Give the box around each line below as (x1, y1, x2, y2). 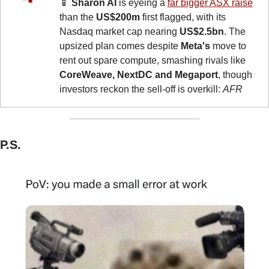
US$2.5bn (179, 26, 224, 37)
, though (217, 70, 252, 80)
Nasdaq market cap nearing (59, 26, 180, 37)
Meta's (180, 41, 210, 52)
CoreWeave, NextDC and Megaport (59, 70, 218, 80)
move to (210, 41, 246, 52)
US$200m (95, 12, 140, 23)
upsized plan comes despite (59, 41, 181, 52)
